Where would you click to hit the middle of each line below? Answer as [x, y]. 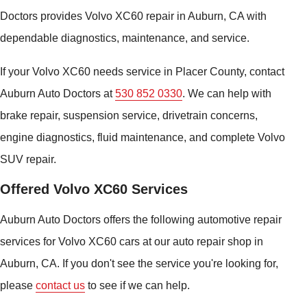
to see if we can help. [137, 285]
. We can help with [227, 93]
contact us [60, 285]
